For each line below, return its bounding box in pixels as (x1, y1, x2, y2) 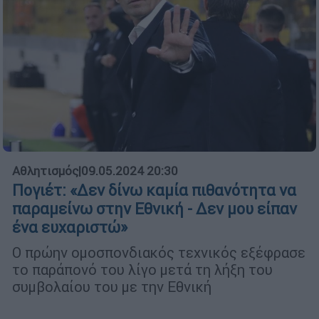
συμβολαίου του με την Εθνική (12, 278, 211, 296)
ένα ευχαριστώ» (12, 218, 127, 238)
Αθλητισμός (12, 163, 78, 179)
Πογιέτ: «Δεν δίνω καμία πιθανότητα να (12, 181, 296, 201)
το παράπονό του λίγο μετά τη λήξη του (12, 261, 273, 279)
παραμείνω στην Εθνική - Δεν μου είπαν (12, 199, 297, 219)
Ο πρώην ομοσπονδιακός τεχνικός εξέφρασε (12, 244, 305, 262)
